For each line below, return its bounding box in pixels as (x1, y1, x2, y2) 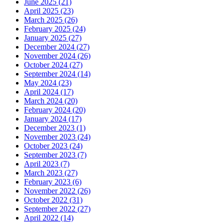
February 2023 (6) (24, 177, 81, 186)
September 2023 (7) (24, 150, 86, 159)
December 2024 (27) (24, 42, 89, 51)
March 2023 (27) (24, 168, 77, 177)
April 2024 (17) (24, 87, 73, 96)
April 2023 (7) (24, 159, 69, 168)
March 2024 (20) (24, 96, 77, 105)
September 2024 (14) (24, 69, 90, 78)
